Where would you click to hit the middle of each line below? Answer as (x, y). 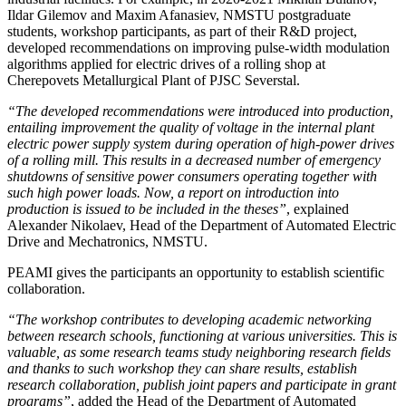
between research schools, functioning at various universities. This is (202, 336)
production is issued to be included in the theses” (147, 209)
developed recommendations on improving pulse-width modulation (198, 48)
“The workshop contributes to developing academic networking (189, 320)
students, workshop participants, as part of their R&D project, (182, 32)
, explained (318, 209)
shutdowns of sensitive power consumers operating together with (192, 177)
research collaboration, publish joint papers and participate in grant (202, 385)
